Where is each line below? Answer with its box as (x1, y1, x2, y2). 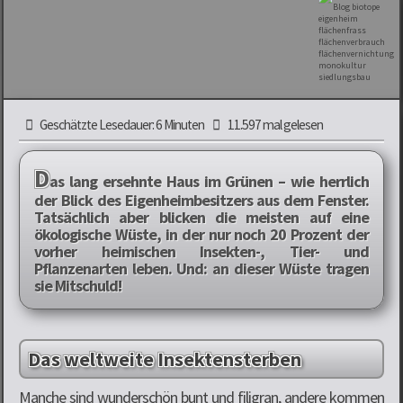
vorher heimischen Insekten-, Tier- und (34, 240, 369, 262)
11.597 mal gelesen (225, 115, 323, 133)
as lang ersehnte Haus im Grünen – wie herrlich (49, 170, 369, 192)
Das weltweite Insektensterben (28, 345, 301, 372)
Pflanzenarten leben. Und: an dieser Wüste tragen (34, 257, 369, 279)
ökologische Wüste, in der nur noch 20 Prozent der (34, 223, 369, 245)
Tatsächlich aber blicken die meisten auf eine (34, 206, 369, 228)
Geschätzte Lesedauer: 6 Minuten (38, 115, 207, 133)
